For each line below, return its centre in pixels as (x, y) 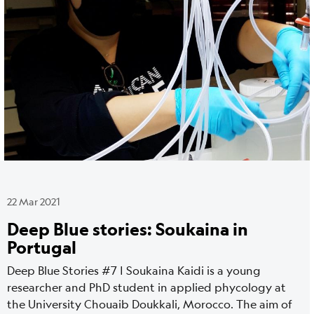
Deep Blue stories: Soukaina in (128, 228)
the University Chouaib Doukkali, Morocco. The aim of (150, 303)
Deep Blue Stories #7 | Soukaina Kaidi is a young (134, 270)
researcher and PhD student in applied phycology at (146, 287)
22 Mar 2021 (34, 201)
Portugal (42, 247)
